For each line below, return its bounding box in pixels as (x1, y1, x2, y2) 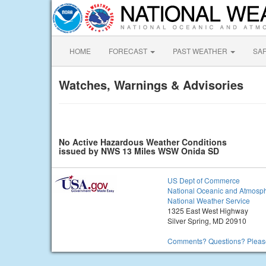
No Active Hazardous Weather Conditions (59, 136, 227, 148)
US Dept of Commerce (167, 175, 240, 185)
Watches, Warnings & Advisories (59, 76, 243, 93)
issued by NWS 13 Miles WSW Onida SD (59, 145, 219, 157)
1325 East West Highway (167, 205, 248, 216)
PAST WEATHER (173, 46, 229, 56)
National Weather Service (167, 195, 250, 205)
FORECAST (109, 46, 149, 56)
